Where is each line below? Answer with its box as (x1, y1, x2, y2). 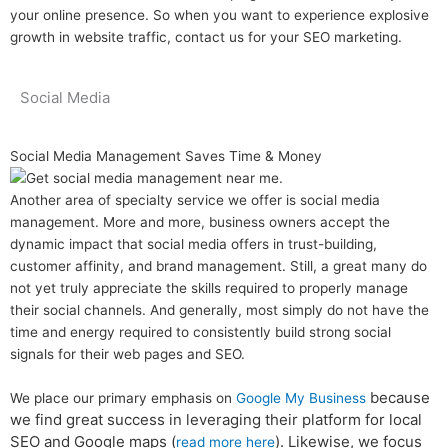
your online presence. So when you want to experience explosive (10, 6, 429, 23)
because (366, 387, 430, 407)
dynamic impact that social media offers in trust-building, (10, 235, 377, 252)
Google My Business (236, 389, 366, 406)
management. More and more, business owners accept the (10, 213, 390, 230)
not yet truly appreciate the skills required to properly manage (10, 279, 408, 296)
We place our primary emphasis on (10, 389, 236, 406)
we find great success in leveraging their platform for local (10, 409, 422, 429)
